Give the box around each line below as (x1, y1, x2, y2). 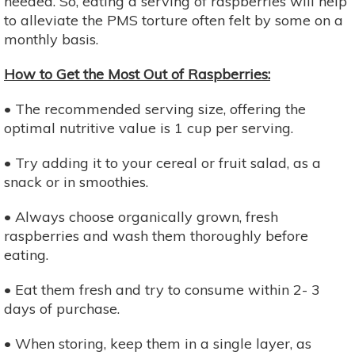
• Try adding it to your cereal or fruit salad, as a (4, 153, 321, 172)
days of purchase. (4, 299, 120, 318)
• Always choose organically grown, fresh (4, 207, 278, 226)
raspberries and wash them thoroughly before (4, 226, 308, 245)
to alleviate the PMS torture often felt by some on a (4, 10, 343, 29)
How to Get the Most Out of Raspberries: (4, 64, 270, 83)
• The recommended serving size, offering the (4, 99, 306, 118)
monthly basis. (4, 29, 98, 48)
